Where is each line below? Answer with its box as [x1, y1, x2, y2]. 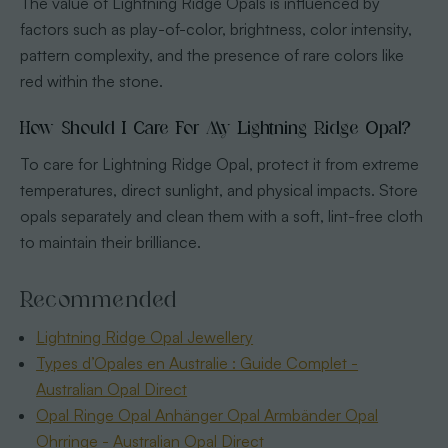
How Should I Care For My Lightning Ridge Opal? [19, 115, 410, 142]
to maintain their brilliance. [19, 232, 201, 253]
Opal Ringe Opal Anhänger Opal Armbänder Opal [36, 405, 379, 426]
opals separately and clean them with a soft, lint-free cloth [19, 206, 423, 227]
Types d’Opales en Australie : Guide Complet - [36, 353, 359, 374]
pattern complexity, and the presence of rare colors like [19, 45, 404, 66]
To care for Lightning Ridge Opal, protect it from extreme [19, 154, 419, 175]
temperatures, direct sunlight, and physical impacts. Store [19, 180, 418, 201]
